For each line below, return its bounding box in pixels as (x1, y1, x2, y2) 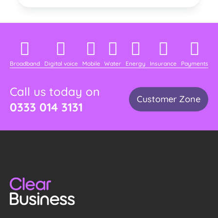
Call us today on (10, 84, 100, 99)
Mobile (82, 60, 100, 68)
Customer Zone (137, 93, 200, 105)
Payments (181, 60, 208, 68)
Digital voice (44, 60, 78, 68)
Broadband (10, 60, 40, 68)
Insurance (150, 60, 177, 68)
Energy (126, 60, 146, 68)
